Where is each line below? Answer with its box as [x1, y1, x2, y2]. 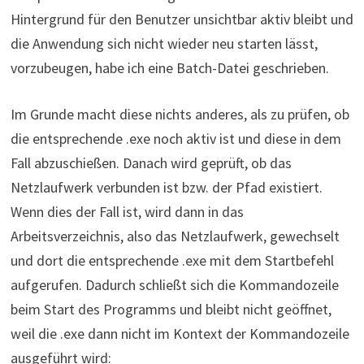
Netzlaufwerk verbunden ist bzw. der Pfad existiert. [10, 177, 323, 197]
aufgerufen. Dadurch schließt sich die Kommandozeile [10, 275, 339, 294]
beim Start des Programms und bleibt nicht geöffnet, [10, 299, 331, 318]
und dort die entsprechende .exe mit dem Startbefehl [10, 250, 334, 270]
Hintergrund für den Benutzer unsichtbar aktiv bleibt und [10, 9, 353, 28]
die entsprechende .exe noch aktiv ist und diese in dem [10, 128, 341, 148]
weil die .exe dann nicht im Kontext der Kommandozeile [10, 323, 349, 343]
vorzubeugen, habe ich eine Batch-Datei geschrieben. [10, 58, 329, 77]
